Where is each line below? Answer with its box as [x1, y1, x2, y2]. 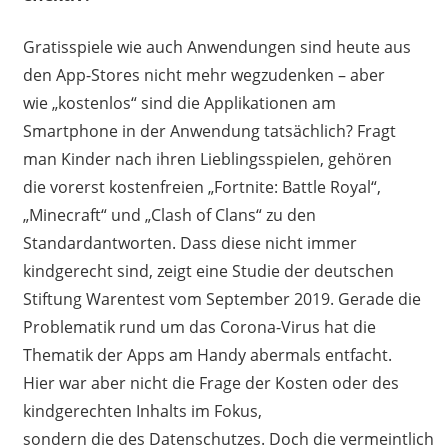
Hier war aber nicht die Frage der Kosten [22, 372, 328, 395]
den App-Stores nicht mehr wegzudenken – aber [22, 64, 385, 87]
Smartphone [22, 120, 122, 143]
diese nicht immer [216, 232, 357, 255]
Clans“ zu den [210, 204, 316, 227]
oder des [327, 372, 399, 395]
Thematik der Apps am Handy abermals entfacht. [22, 344, 392, 367]
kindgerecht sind [22, 260, 149, 283]
